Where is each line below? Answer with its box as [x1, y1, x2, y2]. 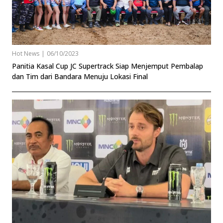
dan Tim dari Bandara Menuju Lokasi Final [12, 72, 148, 82]
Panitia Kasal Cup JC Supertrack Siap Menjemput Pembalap [12, 61, 203, 71]
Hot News [12, 49, 39, 58]
